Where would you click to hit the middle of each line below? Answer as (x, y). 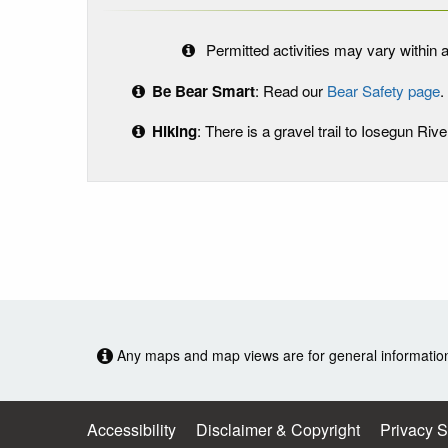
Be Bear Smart (203, 90)
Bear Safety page (383, 90)
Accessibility (131, 429)
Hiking (174, 130)
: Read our (290, 90)
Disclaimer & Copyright (278, 429)
